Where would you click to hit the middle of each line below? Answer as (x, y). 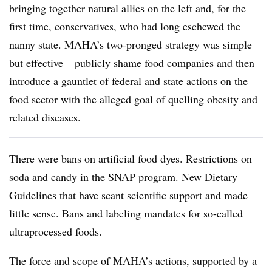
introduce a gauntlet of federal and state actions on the (128, 81)
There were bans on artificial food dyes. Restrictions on (131, 158)
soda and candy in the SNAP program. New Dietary (123, 177)
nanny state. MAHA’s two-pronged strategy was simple (131, 44)
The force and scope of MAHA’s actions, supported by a (133, 260)
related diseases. (47, 117)
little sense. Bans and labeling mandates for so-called (126, 213)
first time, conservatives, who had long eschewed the (125, 26)
